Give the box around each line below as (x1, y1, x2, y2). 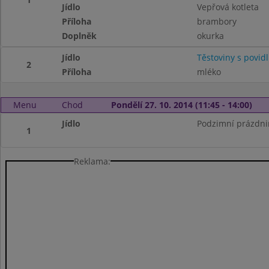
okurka (196, 30, 224, 41)
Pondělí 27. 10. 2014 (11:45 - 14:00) (110, 99, 252, 110)
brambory (196, 16, 237, 27)
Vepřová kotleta (196, 1, 259, 13)
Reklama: (74, 155, 110, 167)
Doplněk (62, 30, 97, 41)
